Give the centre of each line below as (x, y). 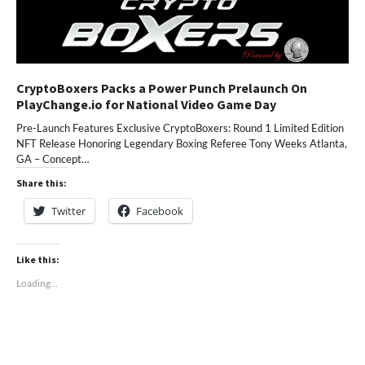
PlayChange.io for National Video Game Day (146, 104)
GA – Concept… (53, 158)
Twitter (68, 211)
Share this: (42, 182)
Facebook (160, 211)
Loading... (37, 283)
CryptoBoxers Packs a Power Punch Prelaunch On (162, 88)
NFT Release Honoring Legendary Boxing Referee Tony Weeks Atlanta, (182, 143)
